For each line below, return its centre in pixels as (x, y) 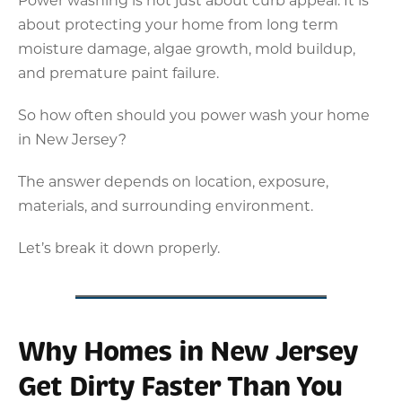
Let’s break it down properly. (119, 247)
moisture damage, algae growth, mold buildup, (187, 48)
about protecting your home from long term (178, 23)
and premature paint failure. (118, 72)
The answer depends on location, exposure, (173, 180)
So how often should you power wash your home (194, 114)
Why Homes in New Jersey (188, 351)
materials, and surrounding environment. (166, 205)
